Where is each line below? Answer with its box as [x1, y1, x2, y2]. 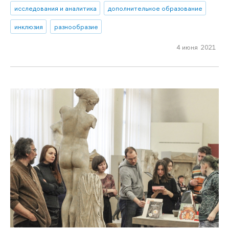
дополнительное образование [107, 4, 202, 13]
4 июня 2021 [176, 42, 216, 52]
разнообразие [54, 21, 98, 31]
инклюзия [14, 21, 43, 31]
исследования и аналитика [14, 4, 97, 13]
